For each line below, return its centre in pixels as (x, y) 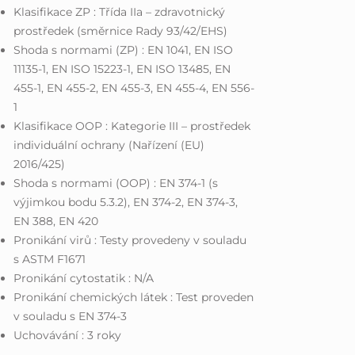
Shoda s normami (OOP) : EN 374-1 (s (116, 183)
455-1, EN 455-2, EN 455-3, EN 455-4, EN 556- (134, 88)
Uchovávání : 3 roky (68, 335)
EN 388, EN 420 (56, 221)
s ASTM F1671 (50, 259)
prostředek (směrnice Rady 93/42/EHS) (121, 31)
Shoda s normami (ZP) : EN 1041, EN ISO (124, 50)
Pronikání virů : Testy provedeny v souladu (130, 240)
